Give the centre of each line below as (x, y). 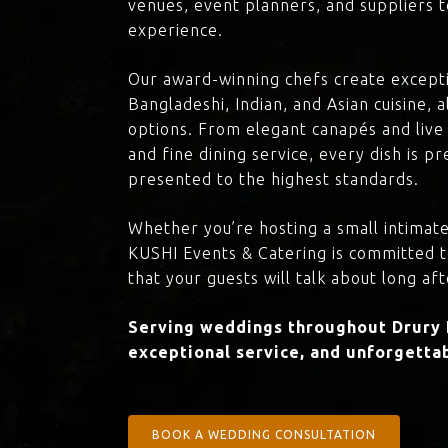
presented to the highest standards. (274, 179)
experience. (176, 30)
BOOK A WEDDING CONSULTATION (264, 435)
